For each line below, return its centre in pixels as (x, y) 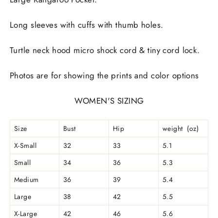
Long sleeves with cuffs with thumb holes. (87, 25)
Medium (27, 180)
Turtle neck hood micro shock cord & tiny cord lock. (105, 50)
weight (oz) (181, 129)
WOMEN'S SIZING (109, 101)
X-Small (25, 146)
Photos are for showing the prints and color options (104, 76)
